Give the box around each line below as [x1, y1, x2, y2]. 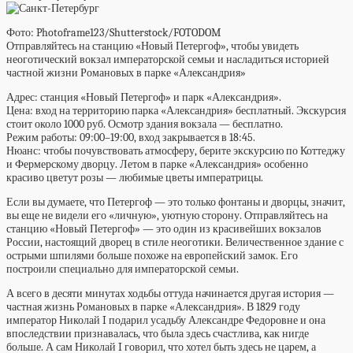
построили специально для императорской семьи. [6, 262, 239, 276]
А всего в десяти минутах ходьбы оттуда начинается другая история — [6, 287, 334, 300]
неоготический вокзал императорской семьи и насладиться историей [6, 53, 329, 66]
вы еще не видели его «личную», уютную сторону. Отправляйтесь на [6, 209, 328, 222]
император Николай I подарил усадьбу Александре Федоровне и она [6, 314, 325, 327]
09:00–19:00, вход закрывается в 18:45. [80, 131, 255, 144]
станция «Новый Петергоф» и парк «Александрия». [38, 91, 281, 104]
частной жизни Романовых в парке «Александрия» [6, 66, 246, 80]
